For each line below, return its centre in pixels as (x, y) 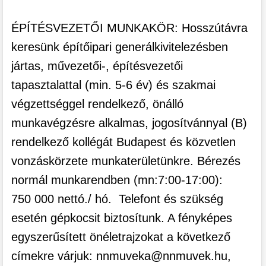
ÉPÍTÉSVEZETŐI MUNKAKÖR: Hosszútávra (129, 28)
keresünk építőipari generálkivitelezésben (119, 47)
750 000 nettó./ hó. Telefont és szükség (117, 199)
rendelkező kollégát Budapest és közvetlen (123, 142)
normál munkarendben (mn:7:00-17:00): (117, 180)
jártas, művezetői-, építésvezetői (97, 66)
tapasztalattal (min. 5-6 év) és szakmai (113, 85)
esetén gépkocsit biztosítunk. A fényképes (121, 218)
